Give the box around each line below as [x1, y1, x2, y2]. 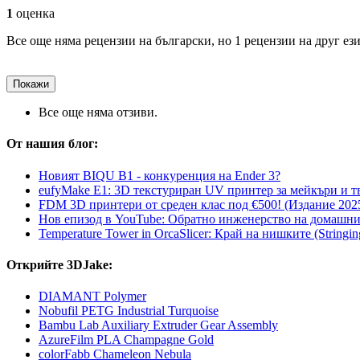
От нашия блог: [6, 137, 98, 151]
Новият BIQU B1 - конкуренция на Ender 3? [39, 168, 280, 182]
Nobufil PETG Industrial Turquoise [39, 304, 219, 318]
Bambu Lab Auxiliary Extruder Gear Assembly [39, 318, 278, 333]
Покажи [13, 78, 49, 91]
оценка [13, 6, 55, 21]
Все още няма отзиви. [39, 105, 157, 120]
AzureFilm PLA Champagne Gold [39, 333, 214, 347]
